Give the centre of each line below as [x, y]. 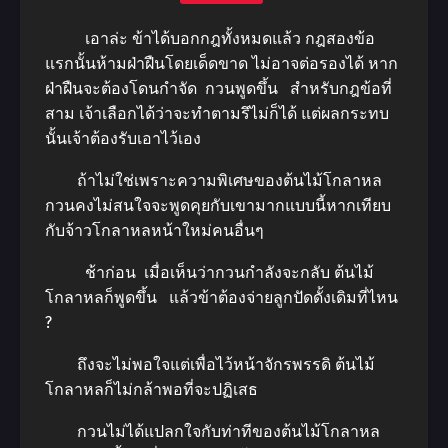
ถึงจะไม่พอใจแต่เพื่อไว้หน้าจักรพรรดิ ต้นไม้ [210, 364]
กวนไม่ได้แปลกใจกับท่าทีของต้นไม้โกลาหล [212, 431]
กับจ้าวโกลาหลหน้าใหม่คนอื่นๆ [154, 230]
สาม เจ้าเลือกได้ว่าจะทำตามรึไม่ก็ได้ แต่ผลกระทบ [217, 113]
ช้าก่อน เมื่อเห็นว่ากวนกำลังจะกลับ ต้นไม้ [209, 272]
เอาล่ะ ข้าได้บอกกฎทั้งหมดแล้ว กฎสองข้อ [210, 38]
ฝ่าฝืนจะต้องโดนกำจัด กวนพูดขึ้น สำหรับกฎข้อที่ [218, 88]
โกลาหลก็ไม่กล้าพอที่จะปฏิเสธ [151, 389]
